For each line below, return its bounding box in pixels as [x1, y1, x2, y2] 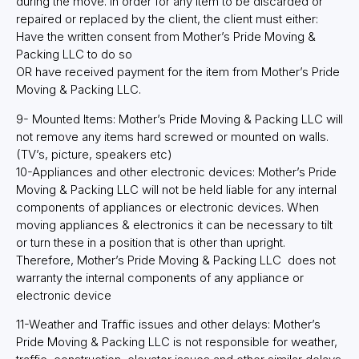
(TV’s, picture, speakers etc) [16, 146, 172, 162]
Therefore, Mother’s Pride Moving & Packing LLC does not [16, 252, 336, 268]
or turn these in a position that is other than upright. [16, 234, 285, 250]
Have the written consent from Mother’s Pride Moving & [16, 29, 316, 45]
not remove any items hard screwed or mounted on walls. [16, 128, 329, 144]
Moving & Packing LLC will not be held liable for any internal [16, 181, 337, 197]
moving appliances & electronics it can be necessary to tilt [16, 216, 333, 232]
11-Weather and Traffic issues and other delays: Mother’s [16, 317, 321, 333]
